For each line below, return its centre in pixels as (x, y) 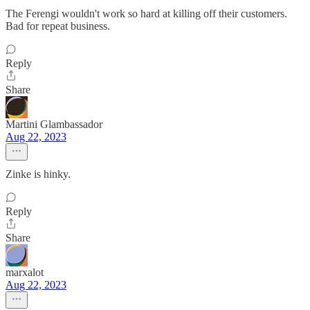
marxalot (25, 272)
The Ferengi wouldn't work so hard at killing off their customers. (146, 13)
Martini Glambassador (54, 124)
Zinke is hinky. (38, 174)
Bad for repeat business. (58, 26)
